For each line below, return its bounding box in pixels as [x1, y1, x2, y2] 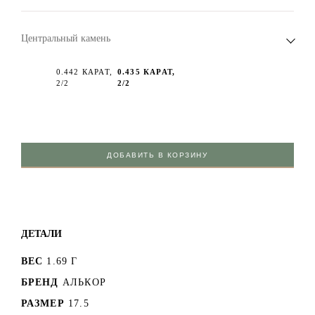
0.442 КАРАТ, [56, 67, 112, 76]
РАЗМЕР [20, 297, 65, 309]
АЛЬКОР [62, 276, 106, 288]
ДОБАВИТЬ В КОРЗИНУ [107, 150, 208, 159]
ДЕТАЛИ [20, 227, 62, 239]
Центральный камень [20, 32, 110, 44]
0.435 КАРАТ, [117, 67, 176, 76]
